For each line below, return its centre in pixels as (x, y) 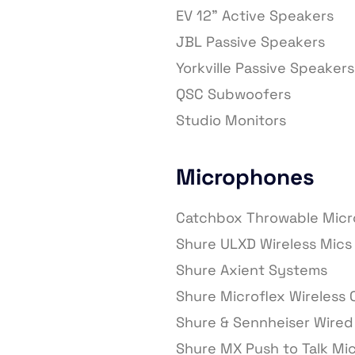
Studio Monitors (231, 120)
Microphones (245, 177)
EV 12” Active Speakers (255, 16)
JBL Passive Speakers (250, 42)
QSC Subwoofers (233, 94)
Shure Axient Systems (252, 270)
